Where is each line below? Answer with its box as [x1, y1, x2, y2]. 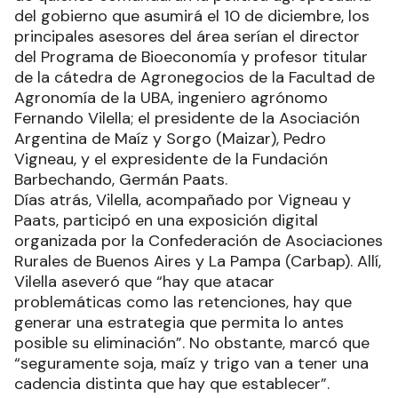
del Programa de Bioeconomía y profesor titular [14, 45, 368, 68]
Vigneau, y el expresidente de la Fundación [14, 147, 328, 170]
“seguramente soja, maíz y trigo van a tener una [14, 352, 369, 374]
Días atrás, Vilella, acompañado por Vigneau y [14, 188, 351, 211]
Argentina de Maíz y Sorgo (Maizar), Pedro [14, 127, 326, 149]
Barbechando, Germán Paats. [14, 168, 227, 190]
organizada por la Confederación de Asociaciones [14, 229, 383, 251]
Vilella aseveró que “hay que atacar [14, 270, 275, 292]
